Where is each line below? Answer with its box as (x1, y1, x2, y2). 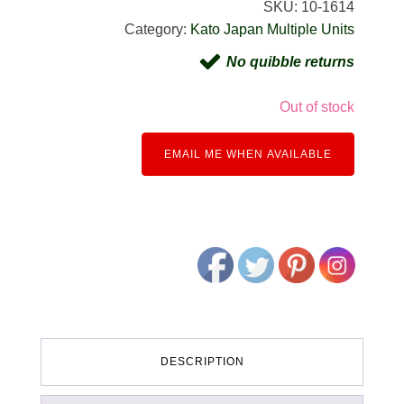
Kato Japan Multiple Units (190, 22, 355, 38)
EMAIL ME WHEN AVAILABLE (164, 148, 333, 161)
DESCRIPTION (160, 355, 244, 369)
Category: (124, 22, 191, 38)
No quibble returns (226, 54, 355, 70)
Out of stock (280, 99, 355, 115)
